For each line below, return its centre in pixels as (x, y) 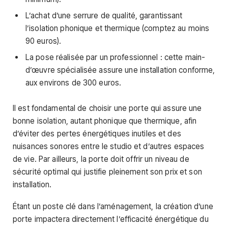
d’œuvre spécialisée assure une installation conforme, (120, 70)
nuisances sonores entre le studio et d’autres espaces (109, 147)
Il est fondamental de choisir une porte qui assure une (107, 108)
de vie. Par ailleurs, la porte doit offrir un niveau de (101, 159)
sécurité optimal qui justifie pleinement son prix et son (107, 172)
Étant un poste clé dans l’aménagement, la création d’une (113, 207)
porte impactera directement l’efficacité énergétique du (111, 219)
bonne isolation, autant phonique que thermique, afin (105, 121)
